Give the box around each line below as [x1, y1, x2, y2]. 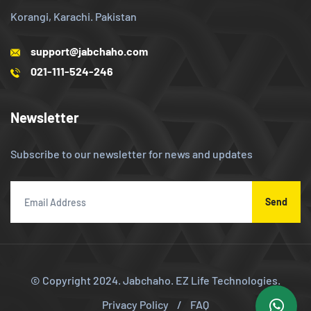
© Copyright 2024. [31, 274, 123, 287]
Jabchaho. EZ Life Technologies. [123, 274, 280, 287]
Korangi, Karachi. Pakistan [10, 10, 137, 24]
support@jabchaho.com [31, 44, 148, 58]
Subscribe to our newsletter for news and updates [10, 147, 253, 161]
